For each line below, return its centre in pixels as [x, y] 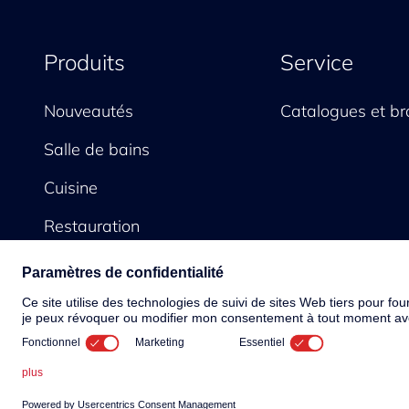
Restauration [92, 226]
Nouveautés [89, 111]
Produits [84, 63]
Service [317, 63]
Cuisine [71, 188]
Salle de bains [97, 150]
